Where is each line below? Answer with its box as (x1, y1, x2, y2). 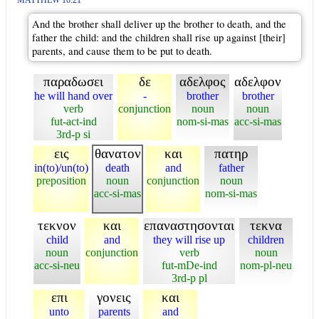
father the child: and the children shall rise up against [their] (32, 30, 286, 44)
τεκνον (38, 217, 76, 233)
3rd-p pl (171, 271, 207, 284)
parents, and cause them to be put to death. (32, 43, 212, 58)
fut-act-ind (50, 115, 97, 127)
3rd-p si (56, 127, 90, 140)
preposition (36, 174, 86, 187)
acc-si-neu (34, 258, 80, 271)
